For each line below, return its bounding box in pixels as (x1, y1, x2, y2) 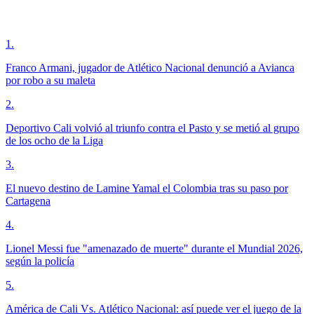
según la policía (6, 254, 74, 267)
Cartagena (6, 194, 50, 207)
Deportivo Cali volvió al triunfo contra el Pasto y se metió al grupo (6, 121, 299, 134)
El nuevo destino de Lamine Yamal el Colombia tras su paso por (6, 182, 288, 194)
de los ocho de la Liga (6, 134, 103, 146)
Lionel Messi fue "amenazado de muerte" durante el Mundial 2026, (6, 242, 303, 254)
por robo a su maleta (6, 74, 95, 86)
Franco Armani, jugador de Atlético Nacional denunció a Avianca (6, 61, 294, 74)
